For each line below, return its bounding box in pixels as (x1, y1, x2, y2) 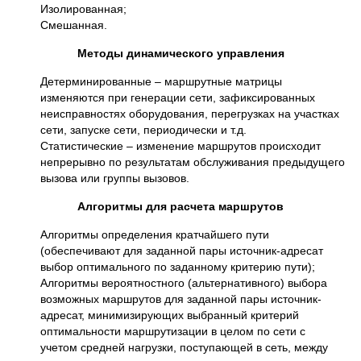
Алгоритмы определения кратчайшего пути (40, 228, 269, 241)
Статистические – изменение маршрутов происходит (40, 139, 321, 152)
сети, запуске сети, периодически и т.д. (40, 123, 247, 136)
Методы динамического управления (77, 47, 284, 60)
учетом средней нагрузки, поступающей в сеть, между (40, 341, 328, 354)
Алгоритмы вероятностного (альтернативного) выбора (40, 276, 327, 289)
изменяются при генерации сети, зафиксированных (40, 91, 315, 104)
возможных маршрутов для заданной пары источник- (40, 293, 322, 305)
